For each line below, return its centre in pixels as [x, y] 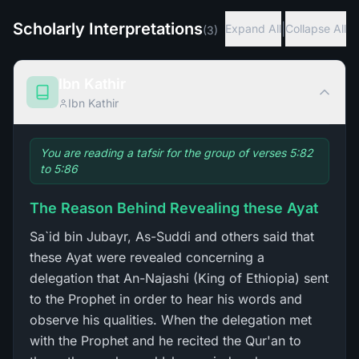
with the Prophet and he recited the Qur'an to [165, 341]
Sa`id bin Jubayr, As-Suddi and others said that [172, 236]
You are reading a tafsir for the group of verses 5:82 [177, 153]
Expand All [253, 28]
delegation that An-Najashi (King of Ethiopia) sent [179, 278]
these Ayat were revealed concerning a [147, 257]
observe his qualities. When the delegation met [171, 320]
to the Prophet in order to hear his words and [166, 299]
